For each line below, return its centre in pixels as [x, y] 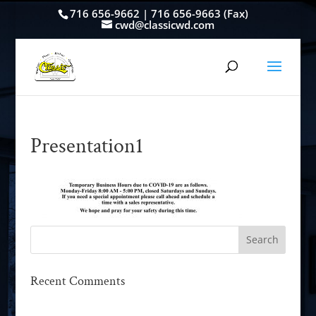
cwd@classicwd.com [164, 25]
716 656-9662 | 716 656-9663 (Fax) [159, 14]
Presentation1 [86, 146]
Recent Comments [77, 281]
